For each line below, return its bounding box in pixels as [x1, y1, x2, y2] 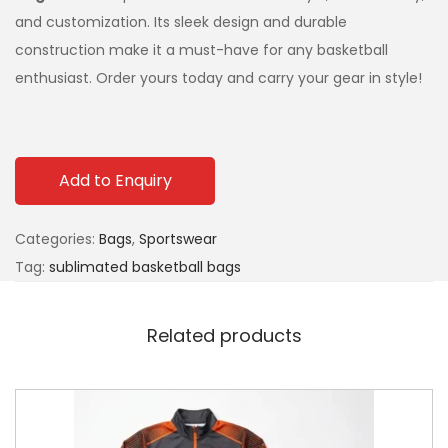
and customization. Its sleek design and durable [15, 11, 347, 32]
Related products [146, 322, 302, 348]
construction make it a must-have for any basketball [15, 39, 388, 60]
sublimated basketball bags [49, 256, 241, 277]
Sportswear [139, 228, 217, 249]
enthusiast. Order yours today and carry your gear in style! [15, 67, 422, 88]
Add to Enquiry [58, 168, 172, 192]
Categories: [15, 228, 99, 249]
